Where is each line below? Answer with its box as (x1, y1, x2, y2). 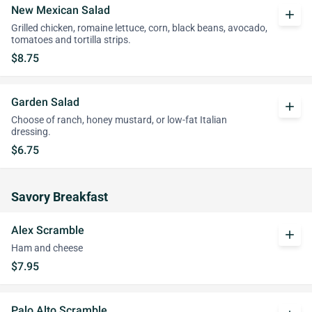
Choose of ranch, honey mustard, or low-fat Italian (11, 114, 227, 126)
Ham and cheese (11, 242, 83, 254)
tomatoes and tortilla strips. (11, 34, 131, 46)
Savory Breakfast (11, 190, 108, 204)
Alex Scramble (11, 224, 84, 237)
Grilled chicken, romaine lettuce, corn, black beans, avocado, (11, 22, 267, 34)
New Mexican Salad (11, 3, 110, 17)
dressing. (11, 126, 51, 138)
